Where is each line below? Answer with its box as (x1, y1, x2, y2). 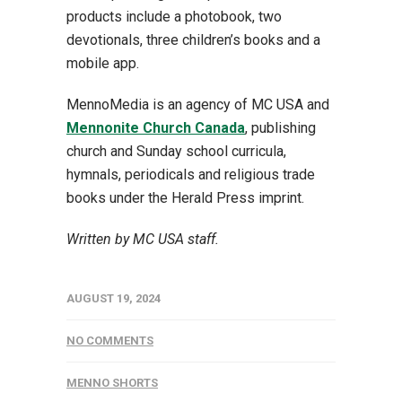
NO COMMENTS (66, 334, 153, 348)
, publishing (245, 119, 316, 137)
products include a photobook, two (66, 8, 282, 26)
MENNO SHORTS (66, 376, 158, 390)
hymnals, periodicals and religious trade (66, 166, 315, 184)
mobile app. (66, 55, 139, 73)
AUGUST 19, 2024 (66, 292, 161, 306)
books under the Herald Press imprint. (66, 189, 304, 207)
